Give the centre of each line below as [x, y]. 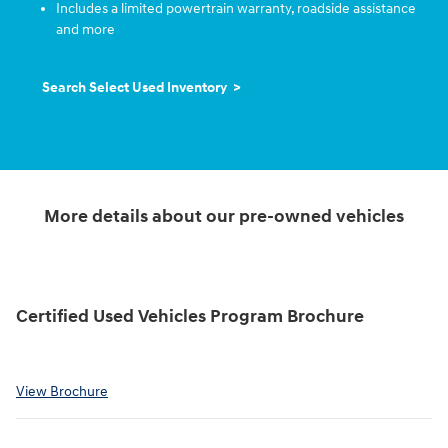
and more [85, 30]
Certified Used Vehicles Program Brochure [190, 317]
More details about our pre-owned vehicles [224, 216]
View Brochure [62, 391]
